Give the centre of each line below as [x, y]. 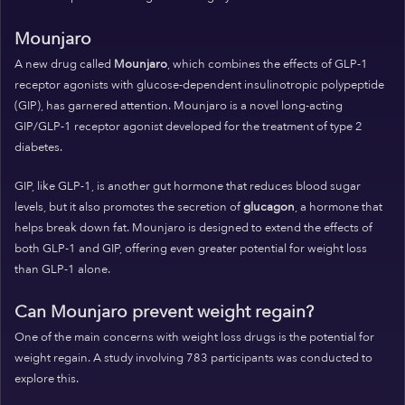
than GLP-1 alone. [62, 269]
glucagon [269, 207]
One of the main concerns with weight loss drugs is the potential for [194, 338]
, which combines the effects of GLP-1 [268, 65]
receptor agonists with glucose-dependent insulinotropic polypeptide [199, 85]
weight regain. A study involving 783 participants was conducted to [193, 358]
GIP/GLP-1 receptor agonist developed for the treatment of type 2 [188, 127]
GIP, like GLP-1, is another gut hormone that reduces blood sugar [188, 186]
